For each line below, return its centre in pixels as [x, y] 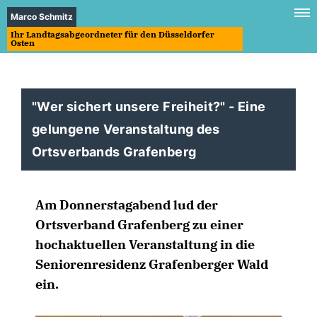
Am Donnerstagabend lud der [127, 205]
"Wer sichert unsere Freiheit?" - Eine [149, 106]
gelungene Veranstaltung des [126, 129]
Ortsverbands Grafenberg [114, 152]
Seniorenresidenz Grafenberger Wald [152, 264]
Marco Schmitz [42, 17]
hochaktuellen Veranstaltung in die [145, 244]
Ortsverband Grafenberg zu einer [139, 225]
